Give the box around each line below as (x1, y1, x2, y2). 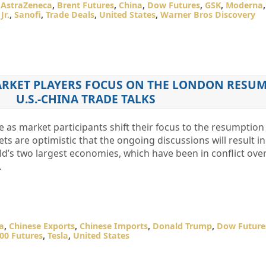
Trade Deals (45, 9, 94, 20)
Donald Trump (152, 220, 212, 232)
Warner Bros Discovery (160, 9, 255, 20)
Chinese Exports (8, 220, 75, 232)
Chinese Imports (79, 220, 148, 232)
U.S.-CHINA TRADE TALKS (15, 91, 156, 107)
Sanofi (14, 9, 41, 20)
